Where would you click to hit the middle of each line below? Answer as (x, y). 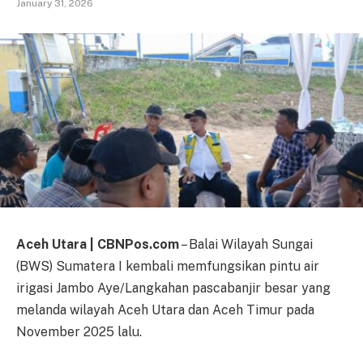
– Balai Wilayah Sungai (246, 244)
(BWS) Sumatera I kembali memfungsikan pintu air (168, 266)
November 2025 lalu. (79, 331)
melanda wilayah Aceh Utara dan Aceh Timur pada (165, 310)
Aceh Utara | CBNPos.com (98, 244)
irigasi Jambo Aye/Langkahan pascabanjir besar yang (173, 288)
